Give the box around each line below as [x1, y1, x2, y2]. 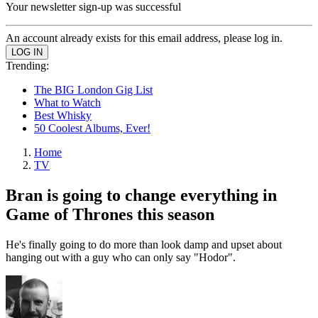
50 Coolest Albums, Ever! [34, 122, 150, 134]
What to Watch [34, 97, 101, 109]
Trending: [6, 60, 49, 72]
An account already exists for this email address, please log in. [6, 32, 283, 44]
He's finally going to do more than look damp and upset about [6, 238, 282, 251]
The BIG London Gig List [34, 84, 153, 96]
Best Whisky [34, 109, 92, 121]
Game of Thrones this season [6, 204, 214, 224]
